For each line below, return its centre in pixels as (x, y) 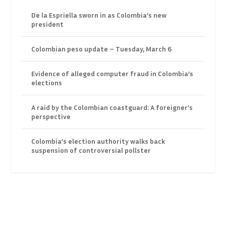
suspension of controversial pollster (91, 150)
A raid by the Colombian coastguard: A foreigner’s (112, 107)
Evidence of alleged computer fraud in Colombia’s (112, 74)
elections (47, 83)
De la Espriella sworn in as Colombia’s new (99, 15)
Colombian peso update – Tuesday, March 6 (102, 49)
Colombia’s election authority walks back (98, 141)
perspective (51, 117)
